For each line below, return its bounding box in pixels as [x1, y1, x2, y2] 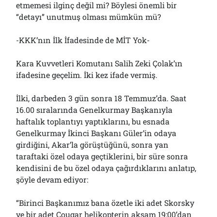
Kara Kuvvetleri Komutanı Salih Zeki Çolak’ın [16, 58, 183, 68]
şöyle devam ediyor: [16, 174, 89, 185]
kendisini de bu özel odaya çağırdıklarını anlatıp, [16, 163, 197, 173]
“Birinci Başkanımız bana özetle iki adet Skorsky [16, 198, 195, 208]
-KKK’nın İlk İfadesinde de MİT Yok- [16, 35, 150, 45]
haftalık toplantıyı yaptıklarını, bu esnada [16, 116, 170, 126]
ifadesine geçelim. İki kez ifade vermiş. [16, 70, 158, 80]
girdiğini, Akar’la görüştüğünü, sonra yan [16, 139, 169, 150]
